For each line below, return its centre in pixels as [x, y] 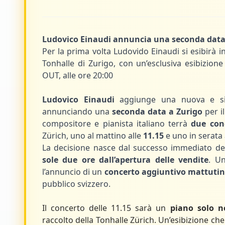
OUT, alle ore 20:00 [78, 75]
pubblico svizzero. [76, 184]
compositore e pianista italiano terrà [117, 124]
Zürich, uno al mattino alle [93, 136]
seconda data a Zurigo [157, 111]
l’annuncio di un [73, 172]
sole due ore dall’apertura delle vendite [126, 160]
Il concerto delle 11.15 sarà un [106, 208]
